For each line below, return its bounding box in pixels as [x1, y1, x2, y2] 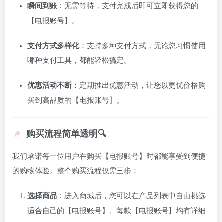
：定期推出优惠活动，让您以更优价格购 [72, 81, 206, 90]
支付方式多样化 [27, 42, 79, 50]
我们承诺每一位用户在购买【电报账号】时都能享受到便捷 [12, 152, 206, 161]
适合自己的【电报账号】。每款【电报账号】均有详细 [27, 207, 206, 215]
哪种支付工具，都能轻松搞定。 [27, 56, 131, 65]
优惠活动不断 [27, 81, 72, 90]
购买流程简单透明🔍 [26, 129, 106, 139]
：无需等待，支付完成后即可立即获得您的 [57, 2, 198, 10]
